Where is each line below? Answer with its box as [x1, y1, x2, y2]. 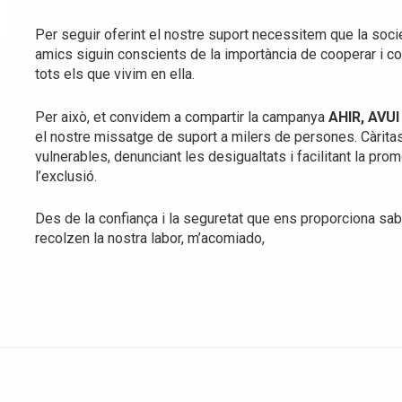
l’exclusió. [35, 167, 97, 185]
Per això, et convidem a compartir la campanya [35, 108, 328, 126]
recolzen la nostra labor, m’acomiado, [35, 230, 265, 248]
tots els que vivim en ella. [35, 65, 195, 83]
